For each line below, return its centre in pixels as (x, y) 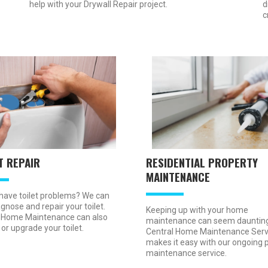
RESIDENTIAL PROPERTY (202, 162)
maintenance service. (186, 253)
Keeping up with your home (197, 210)
